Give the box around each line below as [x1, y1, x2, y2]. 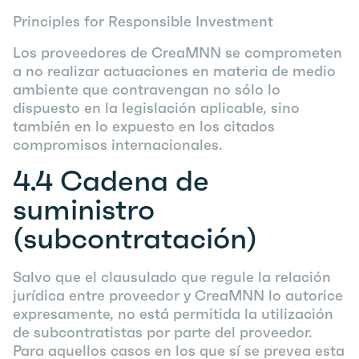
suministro [13, 192, 155, 228]
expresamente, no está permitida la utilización [13, 305, 333, 323]
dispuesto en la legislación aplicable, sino [13, 99, 300, 117]
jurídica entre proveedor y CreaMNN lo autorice [13, 286, 343, 305]
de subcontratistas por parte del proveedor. [13, 323, 313, 341]
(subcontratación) [13, 220, 257, 256]
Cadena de [60, 163, 209, 199]
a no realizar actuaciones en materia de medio [13, 62, 336, 80]
